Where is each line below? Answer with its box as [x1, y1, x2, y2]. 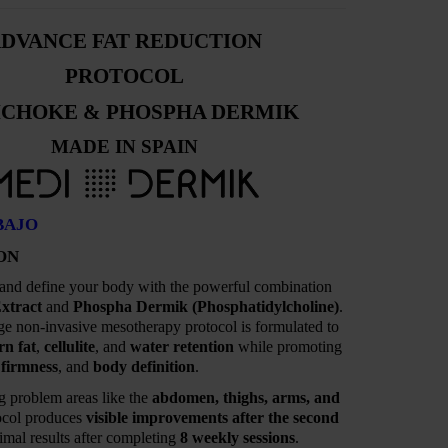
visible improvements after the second [86, 408, 339, 426]
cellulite [44, 338, 95, 356]
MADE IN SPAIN [50, 135, 198, 157]
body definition [93, 358, 195, 376]
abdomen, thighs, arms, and [152, 388, 340, 406]
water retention [130, 338, 234, 356]
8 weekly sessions [180, 428, 295, 446]
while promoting [234, 338, 342, 356]
